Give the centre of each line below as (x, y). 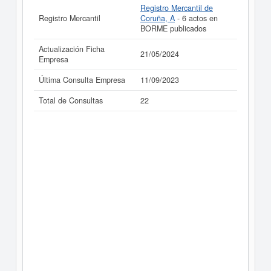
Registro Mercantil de (177, 8)
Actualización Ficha (72, 49)
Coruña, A (158, 18)
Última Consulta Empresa (82, 80)
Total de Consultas (71, 100)
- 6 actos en (196, 18)
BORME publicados (173, 28)
